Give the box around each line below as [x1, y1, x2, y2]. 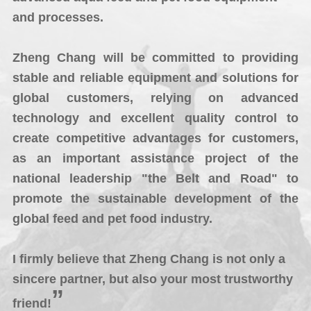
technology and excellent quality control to [12, 110, 299, 125]
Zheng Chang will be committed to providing [12, 50, 299, 65]
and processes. [12, 10, 103, 24]
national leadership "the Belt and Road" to [12, 171, 299, 185]
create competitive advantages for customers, [12, 131, 299, 145]
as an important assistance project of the [12, 151, 299, 165]
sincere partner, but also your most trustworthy [12, 271, 293, 286]
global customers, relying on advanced [12, 90, 299, 105]
